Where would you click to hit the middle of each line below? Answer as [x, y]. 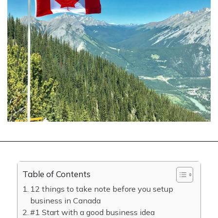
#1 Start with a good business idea [93, 212]
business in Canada [66, 200]
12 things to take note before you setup [102, 189]
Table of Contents [56, 174]
